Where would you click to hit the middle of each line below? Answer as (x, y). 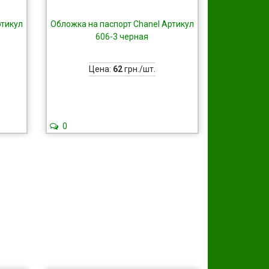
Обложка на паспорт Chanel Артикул (122, 24)
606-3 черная (122, 37)
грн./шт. (139, 69)
